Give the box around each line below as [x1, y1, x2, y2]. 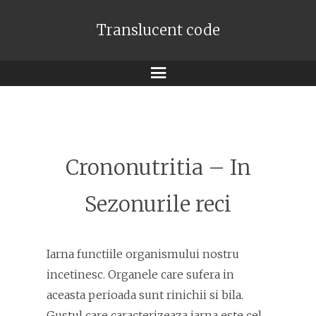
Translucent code [96, 21, 220, 39]
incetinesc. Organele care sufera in [47, 267, 234, 281]
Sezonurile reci [85, 191, 231, 217]
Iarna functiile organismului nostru [47, 247, 239, 261]
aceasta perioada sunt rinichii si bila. [47, 288, 243, 302]
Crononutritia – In [65, 154, 251, 181]
